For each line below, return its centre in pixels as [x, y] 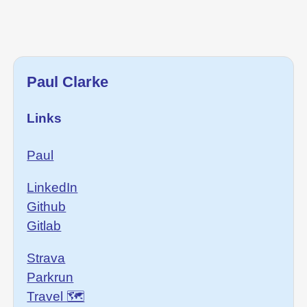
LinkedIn [52, 187]
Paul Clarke [68, 82]
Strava [46, 258]
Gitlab [44, 225]
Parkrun [50, 278]
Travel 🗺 [56, 297]
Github [47, 206]
